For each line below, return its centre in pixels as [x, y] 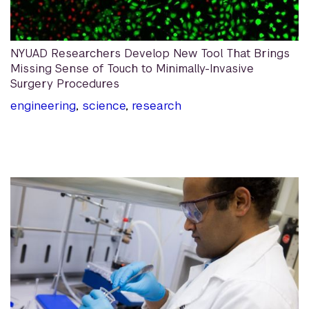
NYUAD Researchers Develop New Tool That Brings [150, 54]
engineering [43, 106]
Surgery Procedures [65, 84]
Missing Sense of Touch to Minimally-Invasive [132, 69]
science [104, 106]
